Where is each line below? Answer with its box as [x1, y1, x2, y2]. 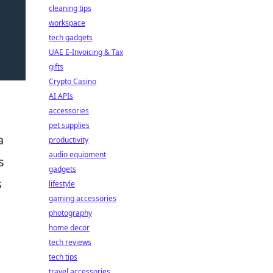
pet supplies [49, 120, 90, 130]
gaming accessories [49, 193, 116, 204]
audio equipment [49, 149, 106, 160]
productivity [49, 135, 88, 145]
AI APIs [49, 91, 73, 101]
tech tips [49, 252, 77, 262]
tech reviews [49, 237, 91, 247]
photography [49, 208, 92, 218]
